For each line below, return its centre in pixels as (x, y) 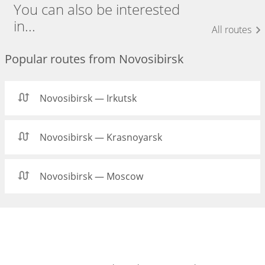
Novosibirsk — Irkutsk (88, 98)
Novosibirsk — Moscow (91, 176)
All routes (232, 30)
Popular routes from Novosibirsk (94, 59)
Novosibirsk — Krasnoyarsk (101, 137)
